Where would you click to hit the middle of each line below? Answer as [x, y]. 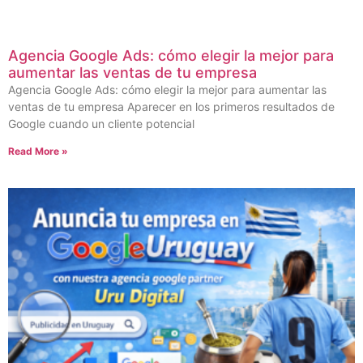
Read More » [38, 151]
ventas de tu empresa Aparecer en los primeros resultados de [171, 106]
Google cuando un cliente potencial [101, 123]
